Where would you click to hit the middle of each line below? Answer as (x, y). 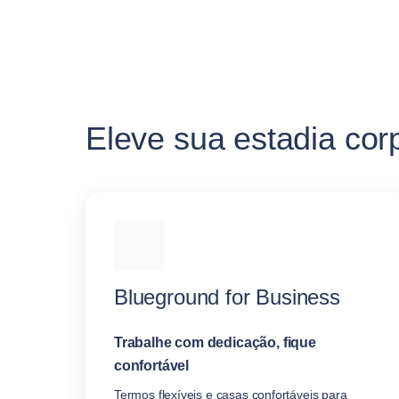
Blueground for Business (227, 297)
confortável (152, 365)
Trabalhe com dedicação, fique (215, 342)
